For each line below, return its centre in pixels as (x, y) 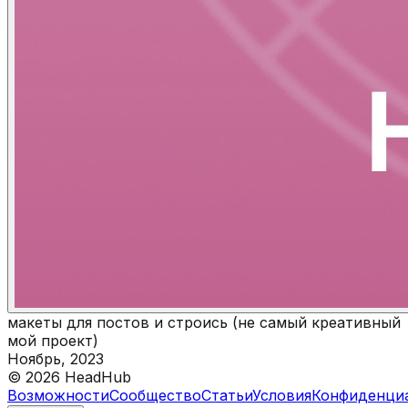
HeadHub (96, 377)
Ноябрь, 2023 (56, 358)
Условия (282, 395)
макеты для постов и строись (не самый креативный (204, 322)
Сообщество (155, 395)
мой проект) (53, 340)
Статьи (227, 395)
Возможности (58, 395)
